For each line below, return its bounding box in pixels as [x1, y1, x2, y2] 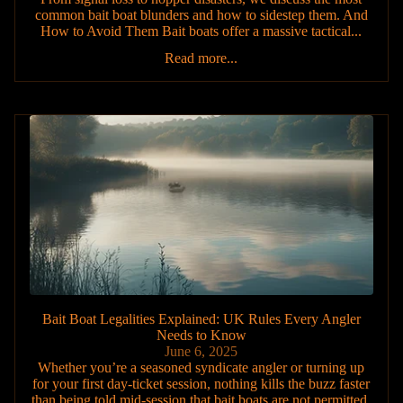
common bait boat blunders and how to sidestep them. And [34, 6, 368, 22]
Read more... [165, 49, 238, 66]
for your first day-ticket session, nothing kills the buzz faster [32, 376, 371, 392]
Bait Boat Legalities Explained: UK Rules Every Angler [41, 311, 361, 327]
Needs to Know [156, 327, 246, 344]
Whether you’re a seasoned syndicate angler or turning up [38, 360, 365, 376]
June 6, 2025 [165, 344, 238, 360]
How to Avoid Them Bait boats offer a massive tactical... [40, 22, 363, 39]
